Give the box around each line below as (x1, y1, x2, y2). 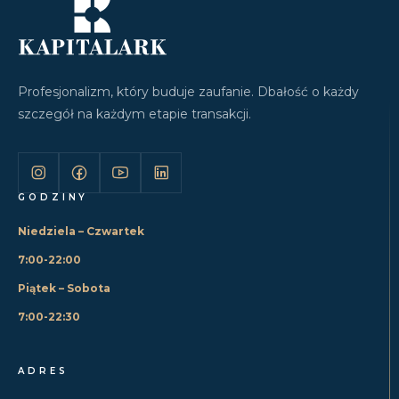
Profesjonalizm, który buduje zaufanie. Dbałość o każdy (18, 83, 359, 100)
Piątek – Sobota (18, 281, 110, 295)
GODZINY (18, 191, 89, 203)
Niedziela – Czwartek (18, 224, 144, 238)
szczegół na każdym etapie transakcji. (18, 105, 251, 122)
